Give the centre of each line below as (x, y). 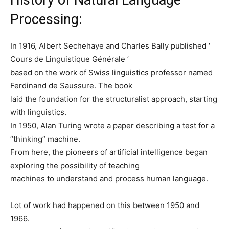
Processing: (46, 19)
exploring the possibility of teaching (75, 165)
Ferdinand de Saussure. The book (71, 85)
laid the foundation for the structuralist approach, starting (114, 99)
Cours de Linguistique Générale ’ (70, 59)
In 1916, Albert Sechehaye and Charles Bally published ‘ (110, 45)
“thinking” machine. (45, 139)
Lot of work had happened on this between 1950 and (105, 205)
